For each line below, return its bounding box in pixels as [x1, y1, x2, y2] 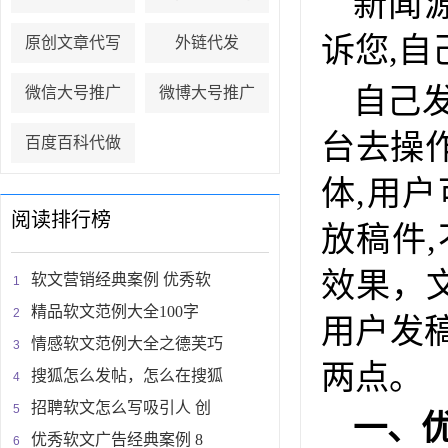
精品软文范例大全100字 [31, 303, 199, 321]
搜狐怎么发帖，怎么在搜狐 [31, 367, 223, 385]
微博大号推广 [159, 84, 255, 102]
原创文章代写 [25, 34, 121, 52]
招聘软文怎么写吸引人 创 [31, 399, 211, 417]
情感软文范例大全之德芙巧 [31, 335, 223, 353]
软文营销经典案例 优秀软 [31, 271, 211, 289]
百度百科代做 [25, 134, 121, 152]
